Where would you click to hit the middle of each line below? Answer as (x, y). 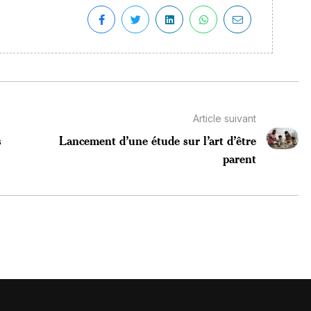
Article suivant (224, 118)
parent (239, 158)
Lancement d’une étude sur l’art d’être (157, 140)
